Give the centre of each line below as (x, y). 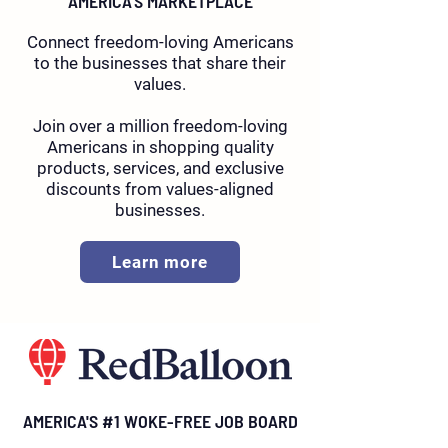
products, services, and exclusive (160, 168)
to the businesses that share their (160, 63)
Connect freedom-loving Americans (160, 42)
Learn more (160, 262)
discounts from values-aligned (160, 189)
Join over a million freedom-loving (160, 126)
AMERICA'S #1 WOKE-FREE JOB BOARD (160, 421)
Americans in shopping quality (160, 147)
